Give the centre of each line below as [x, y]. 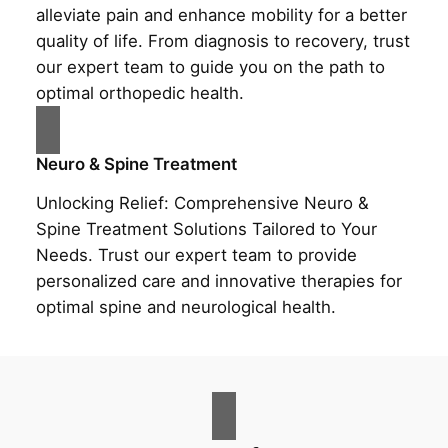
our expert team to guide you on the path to [210, 67]
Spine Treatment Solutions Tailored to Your [206, 229]
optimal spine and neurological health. [185, 307]
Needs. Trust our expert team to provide [196, 255]
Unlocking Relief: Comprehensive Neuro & [202, 203]
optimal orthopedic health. [139, 93]
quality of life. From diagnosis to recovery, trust [222, 41]
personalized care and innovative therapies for [218, 281]
